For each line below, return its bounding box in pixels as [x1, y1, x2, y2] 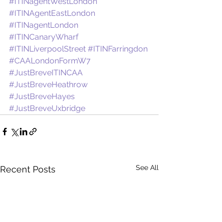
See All [136, 164, 159, 172]
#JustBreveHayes [9, 92, 75, 102]
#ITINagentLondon [9, 20, 78, 30]
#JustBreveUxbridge [9, 104, 85, 113]
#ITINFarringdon [88, 44, 148, 54]
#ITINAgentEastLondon [9, 8, 95, 18]
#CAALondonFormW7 [9, 56, 91, 66]
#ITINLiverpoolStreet [9, 44, 86, 54]
